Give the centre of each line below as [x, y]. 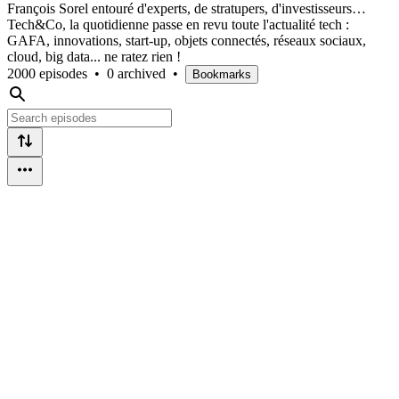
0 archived [136, 73]
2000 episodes [47, 73]
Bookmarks [222, 74]
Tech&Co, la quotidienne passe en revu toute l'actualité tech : [178, 24]
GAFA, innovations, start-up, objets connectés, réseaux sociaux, [187, 40]
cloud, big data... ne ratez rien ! [94, 56]
